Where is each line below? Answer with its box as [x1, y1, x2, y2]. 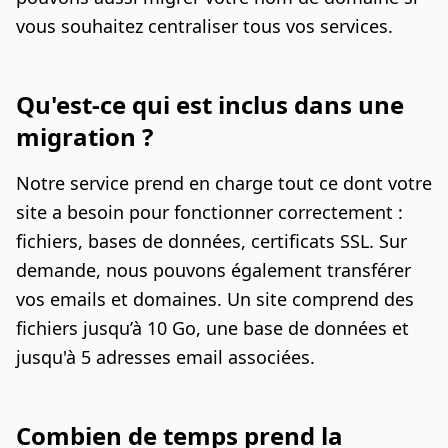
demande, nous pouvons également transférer [16, 258, 411, 283]
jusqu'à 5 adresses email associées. [16, 345, 315, 370]
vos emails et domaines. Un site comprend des [16, 287, 414, 312]
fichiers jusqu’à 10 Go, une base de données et [16, 316, 409, 341]
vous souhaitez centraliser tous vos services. [16, 14, 393, 39]
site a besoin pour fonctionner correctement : [16, 200, 403, 225]
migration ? [16, 120, 153, 154]
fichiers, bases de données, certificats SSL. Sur [16, 229, 407, 254]
